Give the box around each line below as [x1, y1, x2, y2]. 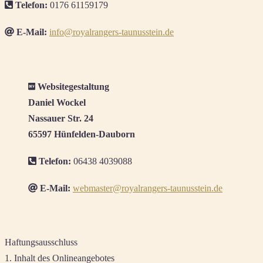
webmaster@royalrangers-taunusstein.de [73, 183, 222, 193]
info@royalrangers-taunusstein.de [49, 27, 174, 38]
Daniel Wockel [28, 97, 86, 107]
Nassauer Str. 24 [28, 113, 93, 123]
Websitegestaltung [38, 81, 110, 92]
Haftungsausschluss [5, 237, 77, 248]
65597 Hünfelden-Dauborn [28, 129, 135, 139]
